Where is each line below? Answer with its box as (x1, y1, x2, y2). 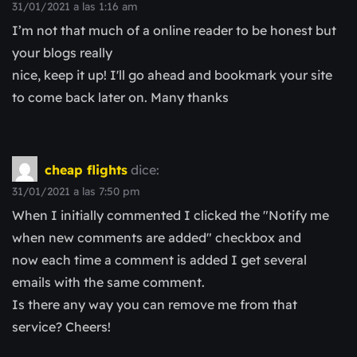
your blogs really (12, 45, 112, 61)
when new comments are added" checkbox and (12, 229, 301, 246)
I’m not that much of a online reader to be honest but (12, 22, 336, 39)
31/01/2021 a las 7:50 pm (12, 184, 140, 198)
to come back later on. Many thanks (12, 89, 229, 106)
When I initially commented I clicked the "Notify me (12, 207, 329, 224)
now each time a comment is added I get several (12, 252, 307, 269)
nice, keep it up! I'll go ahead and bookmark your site (12, 67, 332, 84)
